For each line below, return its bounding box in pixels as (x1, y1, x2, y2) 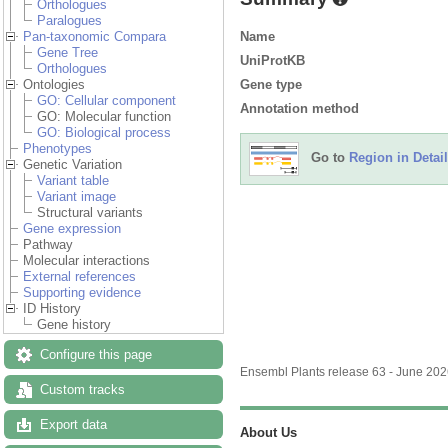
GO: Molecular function (37, 109, 171, 125)
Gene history (37, 317, 111, 333)
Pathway (23, 237, 73, 253)
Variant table (37, 173, 109, 189)
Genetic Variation (23, 157, 122, 173)
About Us (240, 425, 297, 440)
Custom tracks (40, 382, 125, 398)
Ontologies (23, 77, 85, 93)
